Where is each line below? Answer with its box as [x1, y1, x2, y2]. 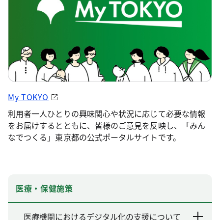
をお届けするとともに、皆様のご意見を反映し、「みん [8, 119, 205, 131]
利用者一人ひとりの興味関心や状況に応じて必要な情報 [8, 107, 205, 119]
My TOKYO [8, 90, 49, 103]
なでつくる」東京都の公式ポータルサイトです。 [8, 131, 181, 143]
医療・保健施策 [16, 182, 73, 194]
